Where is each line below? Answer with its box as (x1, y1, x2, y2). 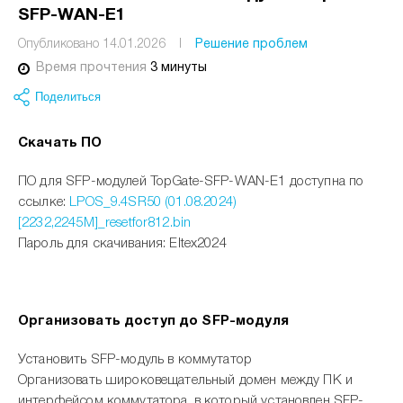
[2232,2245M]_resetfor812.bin (18, 217, 192, 229)
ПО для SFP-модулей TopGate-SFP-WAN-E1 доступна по (18, 175, 364, 188)
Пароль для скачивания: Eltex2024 (18, 237, 227, 250)
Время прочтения (36, 62, 150, 74)
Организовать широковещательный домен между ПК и (18, 374, 354, 387)
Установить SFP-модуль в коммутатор (18, 354, 253, 366)
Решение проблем (195, 39, 308, 50)
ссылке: (18, 196, 70, 209)
